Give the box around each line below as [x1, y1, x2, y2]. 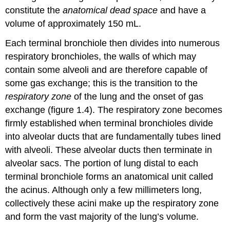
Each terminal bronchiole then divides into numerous [5, 38, 220, 49]
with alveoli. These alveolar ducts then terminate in [5, 145, 213, 156]
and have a [160, 5, 206, 15]
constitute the [5, 5, 63, 15]
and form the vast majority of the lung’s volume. [5, 212, 199, 222]
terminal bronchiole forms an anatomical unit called [5, 171, 214, 182]
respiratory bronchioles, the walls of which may [5, 51, 197, 62]
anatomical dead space [63, 5, 161, 15]
